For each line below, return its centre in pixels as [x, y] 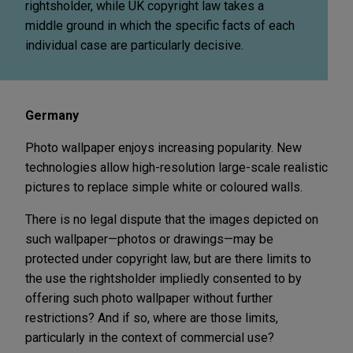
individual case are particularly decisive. [134, 45]
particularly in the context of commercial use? [150, 337]
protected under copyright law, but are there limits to [168, 258]
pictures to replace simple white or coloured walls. [164, 187]
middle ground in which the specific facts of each [160, 25]
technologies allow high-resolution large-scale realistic [176, 167]
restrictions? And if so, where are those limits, [152, 318]
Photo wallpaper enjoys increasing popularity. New [163, 147]
